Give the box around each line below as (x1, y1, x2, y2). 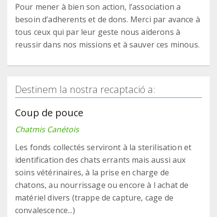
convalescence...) (15, 205, 75, 216)
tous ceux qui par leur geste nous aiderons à (15, 27, 181, 38)
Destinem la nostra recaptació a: (15, 83, 155, 96)
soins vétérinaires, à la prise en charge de (15, 167, 169, 178)
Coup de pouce (15, 106, 83, 120)
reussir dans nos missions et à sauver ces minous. (15, 39, 200, 50)
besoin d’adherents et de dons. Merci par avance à (15, 14, 200, 25)
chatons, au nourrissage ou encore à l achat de (15, 180, 189, 191)
